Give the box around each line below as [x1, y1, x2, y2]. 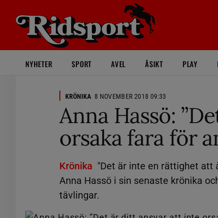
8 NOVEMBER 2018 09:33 [94, 92, 166, 100]
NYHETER [25, 58, 53, 69]
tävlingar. [59, 189, 99, 201]
